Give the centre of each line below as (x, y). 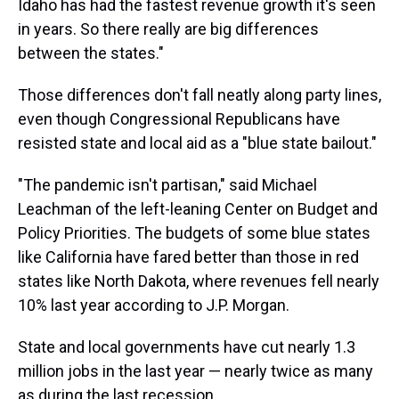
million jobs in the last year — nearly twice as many (195, 371)
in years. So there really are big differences (168, 29)
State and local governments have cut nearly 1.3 (187, 347)
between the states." (91, 53)
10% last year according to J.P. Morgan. (154, 305)
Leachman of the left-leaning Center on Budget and (198, 209)
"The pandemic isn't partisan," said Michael (167, 185)
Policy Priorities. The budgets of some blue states (194, 233)
